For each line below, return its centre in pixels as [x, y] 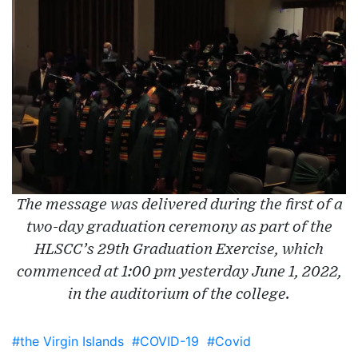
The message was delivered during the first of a [179, 205]
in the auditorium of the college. [179, 294]
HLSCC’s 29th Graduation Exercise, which [179, 249]
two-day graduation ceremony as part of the [179, 227]
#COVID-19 [165, 341]
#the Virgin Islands [68, 341]
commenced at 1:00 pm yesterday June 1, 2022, [179, 272]
